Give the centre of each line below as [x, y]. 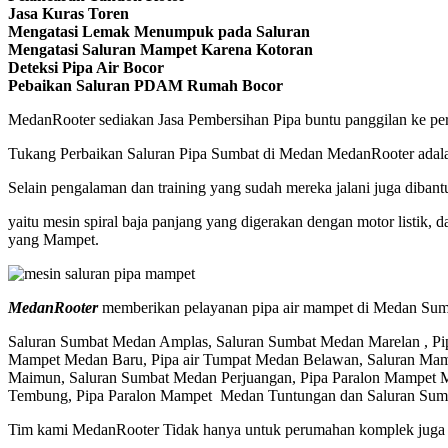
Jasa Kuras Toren [68, 13]
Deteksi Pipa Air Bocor [86, 67]
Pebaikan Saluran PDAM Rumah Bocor [145, 85]
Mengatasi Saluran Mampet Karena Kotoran [160, 49]
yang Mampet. [53, 239]
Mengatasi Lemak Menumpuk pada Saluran [159, 31]
